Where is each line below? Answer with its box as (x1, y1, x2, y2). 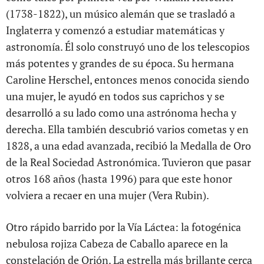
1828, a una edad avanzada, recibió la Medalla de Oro (6, 138, 251, 153)
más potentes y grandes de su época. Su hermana (6, 55, 234, 70)
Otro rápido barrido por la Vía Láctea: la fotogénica (6, 219, 241, 234)
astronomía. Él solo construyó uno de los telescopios (6, 39, 250, 54)
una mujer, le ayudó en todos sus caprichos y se (6, 88, 225, 103)
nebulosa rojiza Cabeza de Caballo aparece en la (6, 236, 228, 250)
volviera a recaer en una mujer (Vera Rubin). (6, 187, 209, 202)
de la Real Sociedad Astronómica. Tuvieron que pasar (6, 154, 251, 169)
